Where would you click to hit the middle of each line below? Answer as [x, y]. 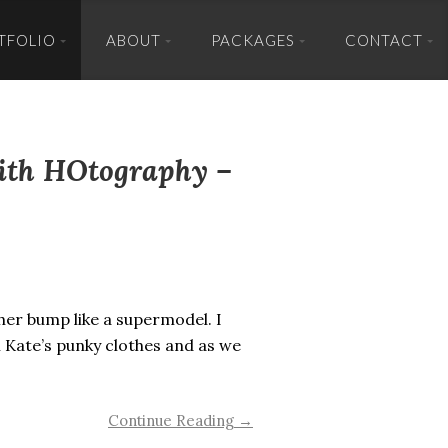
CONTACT [384, 40]
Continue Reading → [180, 420]
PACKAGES [253, 40]
